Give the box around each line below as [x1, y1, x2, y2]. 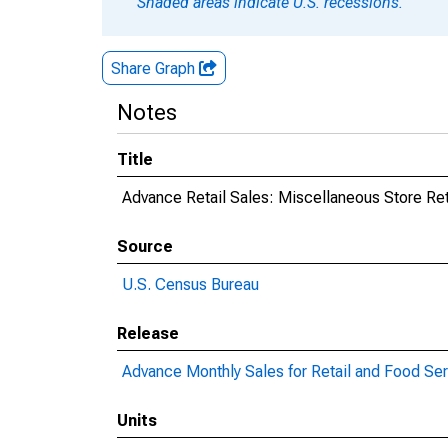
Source [117, 237, 173, 256]
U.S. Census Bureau [122, 275, 259, 294]
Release [117, 324, 179, 343]
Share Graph [111, 59, 199, 78]
